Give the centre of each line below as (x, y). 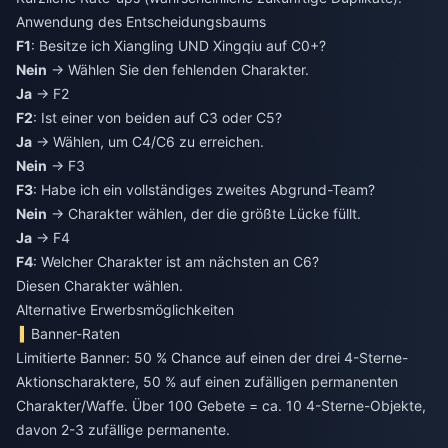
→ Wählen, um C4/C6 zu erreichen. (148, 141)
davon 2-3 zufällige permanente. (123, 429)
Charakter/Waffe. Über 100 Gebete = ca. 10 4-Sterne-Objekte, (221, 405)
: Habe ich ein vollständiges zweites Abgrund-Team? (204, 189)
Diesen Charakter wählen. (99, 285)
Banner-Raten (76, 333)
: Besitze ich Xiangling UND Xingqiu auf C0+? (178, 45)
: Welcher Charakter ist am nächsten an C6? (176, 261)
